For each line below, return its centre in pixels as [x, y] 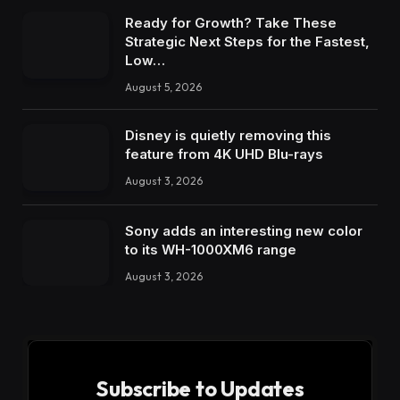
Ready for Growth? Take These [231, 23]
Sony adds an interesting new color [244, 230]
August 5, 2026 [163, 87]
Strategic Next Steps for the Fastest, [247, 42]
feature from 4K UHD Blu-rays [224, 154]
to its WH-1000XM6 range [211, 249]
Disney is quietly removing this [228, 136]
